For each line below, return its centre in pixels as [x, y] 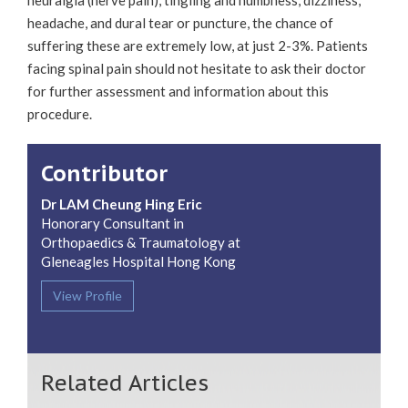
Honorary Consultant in [112, 223]
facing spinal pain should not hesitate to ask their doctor [197, 68]
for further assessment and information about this [178, 91]
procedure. [61, 113]
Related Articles [125, 382]
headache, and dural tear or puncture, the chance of [180, 22]
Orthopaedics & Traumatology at [141, 242]
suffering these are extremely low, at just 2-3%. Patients [198, 45]
